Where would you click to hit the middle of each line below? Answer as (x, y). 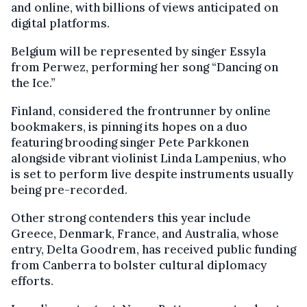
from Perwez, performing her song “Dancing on (145, 67)
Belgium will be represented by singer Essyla (138, 51)
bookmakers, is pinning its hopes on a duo (129, 126)
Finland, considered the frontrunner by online (141, 111)
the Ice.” (33, 83)
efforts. (32, 281)
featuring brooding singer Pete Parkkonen (130, 142)
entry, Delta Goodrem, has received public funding (153, 249)
